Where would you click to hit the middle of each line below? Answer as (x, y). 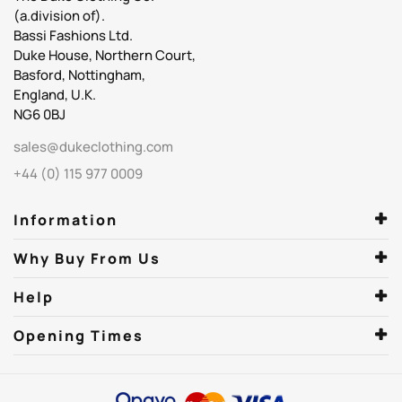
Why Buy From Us (87, 259)
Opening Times (79, 336)
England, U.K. (55, 95)
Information (66, 220)
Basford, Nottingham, (79, 75)
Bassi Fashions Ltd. (73, 36)
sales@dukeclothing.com (93, 147)
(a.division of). (59, 16)
